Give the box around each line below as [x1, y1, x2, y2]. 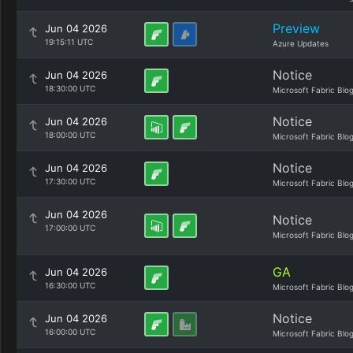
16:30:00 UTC [45, 281, 95, 290]
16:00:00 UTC [45, 327, 95, 336]
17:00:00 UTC [45, 223, 95, 232]
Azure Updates [273, 39, 329, 48]
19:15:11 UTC [45, 37, 93, 46]
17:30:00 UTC [45, 176, 95, 186]
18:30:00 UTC [45, 84, 95, 93]
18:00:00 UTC [45, 130, 95, 139]
